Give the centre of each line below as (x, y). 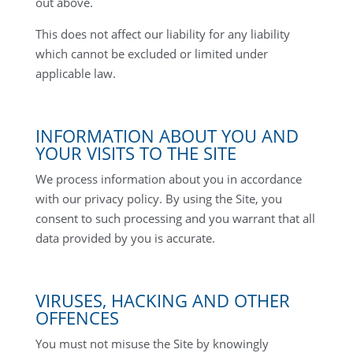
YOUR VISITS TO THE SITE (136, 153)
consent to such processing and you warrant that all (175, 218)
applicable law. (75, 73)
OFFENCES (77, 318)
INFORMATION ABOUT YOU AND (167, 136)
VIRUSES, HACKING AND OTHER (162, 300)
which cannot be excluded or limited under (151, 54)
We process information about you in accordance (168, 179)
